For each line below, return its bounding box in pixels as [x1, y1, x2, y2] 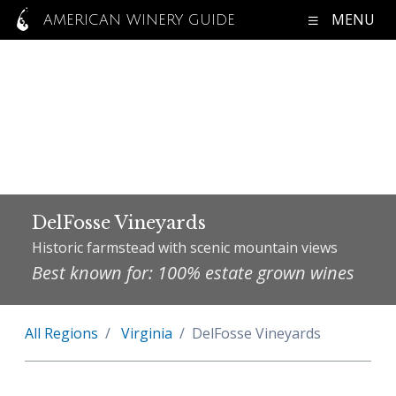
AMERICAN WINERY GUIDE [38, 11, 236, 28]
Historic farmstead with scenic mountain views [32, 238, 338, 257]
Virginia [121, 324, 172, 343]
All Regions [25, 324, 98, 343]
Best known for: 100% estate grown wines [32, 261, 354, 285]
